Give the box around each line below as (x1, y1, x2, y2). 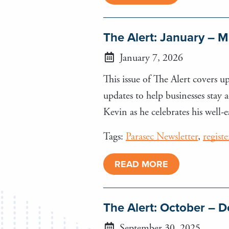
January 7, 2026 (117, 51, 183, 64)
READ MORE (114, 158, 168, 170)
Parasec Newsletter (126, 130, 198, 143)
